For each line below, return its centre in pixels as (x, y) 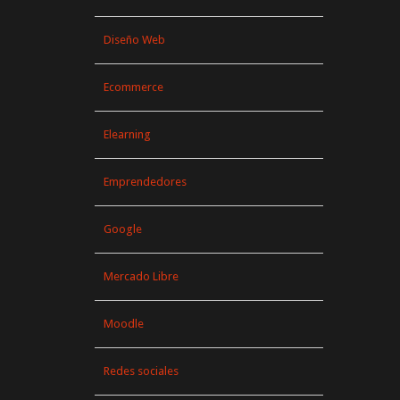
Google (123, 229)
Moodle (124, 324)
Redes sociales (141, 371)
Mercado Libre (141, 276)
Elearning (127, 134)
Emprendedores (145, 182)
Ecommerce (133, 87)
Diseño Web (134, 40)
